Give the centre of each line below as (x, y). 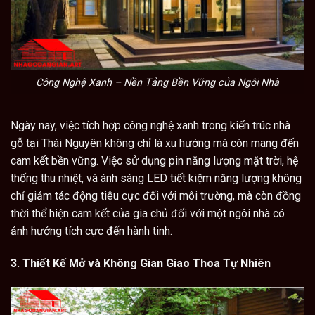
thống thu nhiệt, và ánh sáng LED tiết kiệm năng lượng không (156, 179)
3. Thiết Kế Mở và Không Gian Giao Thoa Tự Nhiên (141, 264)
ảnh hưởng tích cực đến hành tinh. (91, 231)
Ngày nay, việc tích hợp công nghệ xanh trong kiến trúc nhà (150, 126)
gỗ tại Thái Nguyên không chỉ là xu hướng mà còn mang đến (155, 143)
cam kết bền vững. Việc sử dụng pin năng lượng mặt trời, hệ (154, 161)
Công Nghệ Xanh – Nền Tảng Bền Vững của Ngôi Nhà (157, 82)
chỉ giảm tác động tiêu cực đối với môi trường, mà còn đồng (156, 196)
